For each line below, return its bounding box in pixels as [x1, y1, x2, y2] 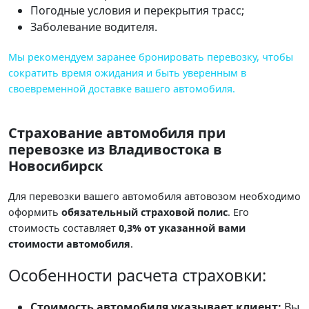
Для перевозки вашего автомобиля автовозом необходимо [8, 189, 301, 203]
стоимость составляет [8, 221, 119, 235]
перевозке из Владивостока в [8, 139, 222, 159]
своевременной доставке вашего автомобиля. [8, 81, 235, 95]
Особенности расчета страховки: [8, 263, 266, 286]
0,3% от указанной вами [119, 221, 246, 235]
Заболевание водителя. [30, 19, 157, 34]
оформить [8, 205, 61, 219]
